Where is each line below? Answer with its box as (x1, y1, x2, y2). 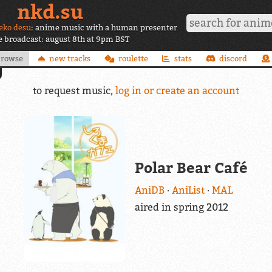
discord (219, 53, 248, 63)
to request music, (33, 84, 115, 97)
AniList (171, 184, 205, 197)
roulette (118, 53, 148, 63)
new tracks (49, 53, 90, 63)
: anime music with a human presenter (30, 23, 177, 32)
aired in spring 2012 (134, 201, 228, 214)
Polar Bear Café (134, 159, 248, 177)
